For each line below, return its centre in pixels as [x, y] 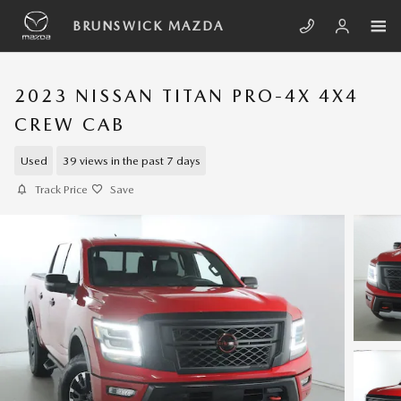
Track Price [61, 189]
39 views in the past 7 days [131, 160]
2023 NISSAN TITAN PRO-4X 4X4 [187, 96]
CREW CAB [70, 124]
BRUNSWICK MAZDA [149, 26]
